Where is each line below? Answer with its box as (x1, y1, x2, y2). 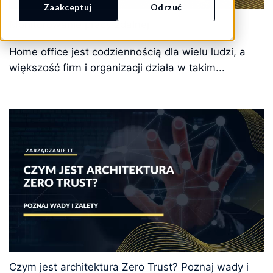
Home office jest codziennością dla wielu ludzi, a (9, 45, 246, 58)
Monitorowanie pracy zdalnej (9, 18, 149, 31)
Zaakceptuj (43, 2, 92, 13)
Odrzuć (150, 2, 182, 13)
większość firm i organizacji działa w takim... (9, 61, 225, 74)
